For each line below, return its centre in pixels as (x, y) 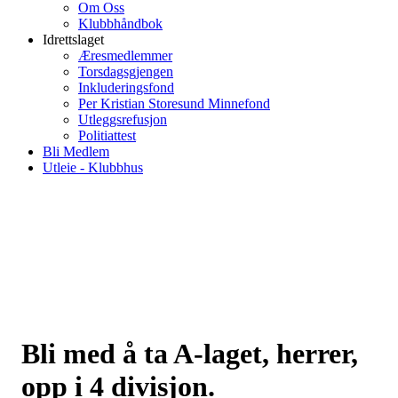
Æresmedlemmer (125, 56)
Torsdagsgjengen (126, 72)
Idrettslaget (73, 40)
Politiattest (107, 135)
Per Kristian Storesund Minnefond (174, 103)
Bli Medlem (76, 151)
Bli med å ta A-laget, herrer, (190, 354)
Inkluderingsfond (126, 88)
